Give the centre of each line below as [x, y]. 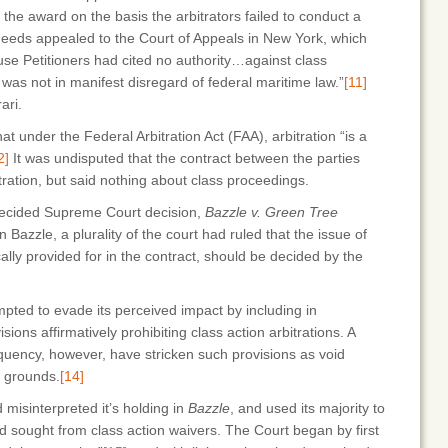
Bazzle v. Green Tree [271, 212]
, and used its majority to [307, 408]
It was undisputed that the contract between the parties [184, 158]
